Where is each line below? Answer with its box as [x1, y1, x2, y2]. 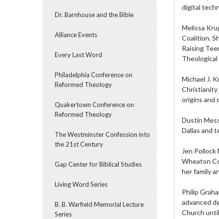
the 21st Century [55, 140, 103, 148]
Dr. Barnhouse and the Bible [55, 11, 133, 19]
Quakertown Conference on [55, 101, 134, 109]
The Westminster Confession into [55, 131, 150, 138]
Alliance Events [55, 31, 97, 39]
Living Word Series [55, 180, 108, 188]
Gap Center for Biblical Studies [55, 160, 142, 168]
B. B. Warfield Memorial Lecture [55, 200, 144, 208]
